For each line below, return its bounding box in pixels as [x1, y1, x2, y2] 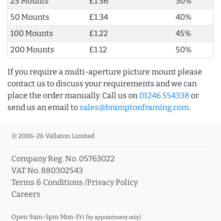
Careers [11, 189, 40, 199]
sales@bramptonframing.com [79, 102, 189, 112]
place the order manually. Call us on [7, 90, 139, 100]
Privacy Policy [87, 177, 138, 187]
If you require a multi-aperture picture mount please [7, 67, 202, 76]
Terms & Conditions [11, 177, 83, 187]
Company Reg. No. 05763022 [11, 153, 115, 163]
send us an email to [7, 102, 79, 112]
